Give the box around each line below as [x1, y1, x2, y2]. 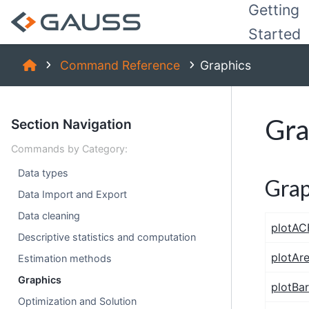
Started [248, 25, 301, 43]
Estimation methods [18, 252, 112, 264]
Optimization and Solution [18, 295, 137, 307]
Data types [18, 167, 69, 179]
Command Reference [59, 58, 180, 72]
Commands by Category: [11, 143, 128, 154]
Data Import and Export [18, 188, 128, 200]
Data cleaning [18, 210, 81, 221]
